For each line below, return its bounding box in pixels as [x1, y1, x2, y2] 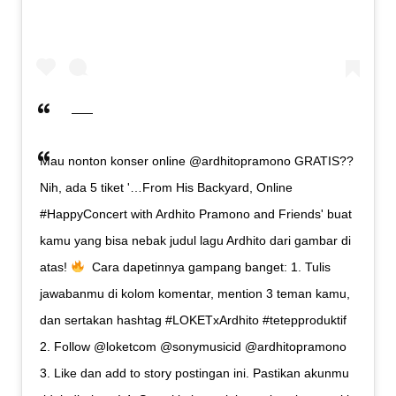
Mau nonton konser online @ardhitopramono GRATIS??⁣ [40, 153, 354, 168]
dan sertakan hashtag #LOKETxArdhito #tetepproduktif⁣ [40, 312, 346, 327]
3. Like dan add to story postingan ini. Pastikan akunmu [40, 365, 349, 380]
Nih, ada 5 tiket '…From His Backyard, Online [40, 179, 293, 194]
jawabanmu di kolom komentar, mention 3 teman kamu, [40, 286, 350, 301]
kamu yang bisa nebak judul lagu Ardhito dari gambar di [40, 232, 351, 247]
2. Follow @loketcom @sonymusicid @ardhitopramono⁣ [40, 339, 346, 354]
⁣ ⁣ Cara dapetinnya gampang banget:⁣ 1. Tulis [84, 259, 331, 274]
